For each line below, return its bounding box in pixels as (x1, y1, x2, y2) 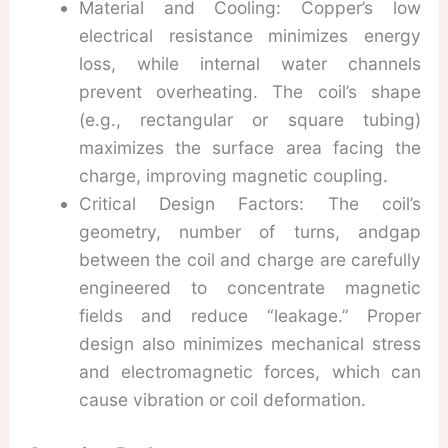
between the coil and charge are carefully (78, 248, 422, 270)
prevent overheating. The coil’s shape (78, 80, 422, 102)
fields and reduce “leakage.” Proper (78, 304, 422, 326)
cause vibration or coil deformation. (78, 388, 366, 410)
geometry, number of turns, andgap (78, 220, 422, 242)
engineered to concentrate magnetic (78, 276, 422, 298)
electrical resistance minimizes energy (78, 24, 422, 46)
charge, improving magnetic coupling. (78, 164, 388, 186)
